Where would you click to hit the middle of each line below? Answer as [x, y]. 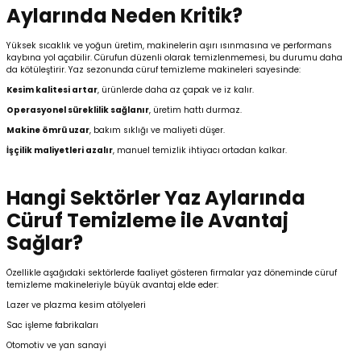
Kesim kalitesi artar [52, 90]
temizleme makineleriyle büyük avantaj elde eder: [112, 285]
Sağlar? [45, 243]
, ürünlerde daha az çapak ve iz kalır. [176, 90]
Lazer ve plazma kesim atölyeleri [76, 305]
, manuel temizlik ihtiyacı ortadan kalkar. [200, 151]
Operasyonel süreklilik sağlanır [78, 110]
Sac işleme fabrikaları [52, 326]
